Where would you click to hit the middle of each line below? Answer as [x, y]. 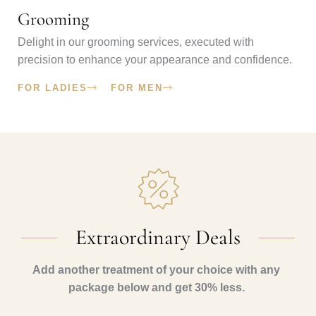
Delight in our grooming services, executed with [136, 42]
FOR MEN [137, 88]
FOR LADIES [53, 88]
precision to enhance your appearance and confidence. [155, 60]
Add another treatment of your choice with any [156, 270]
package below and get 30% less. [156, 288]
